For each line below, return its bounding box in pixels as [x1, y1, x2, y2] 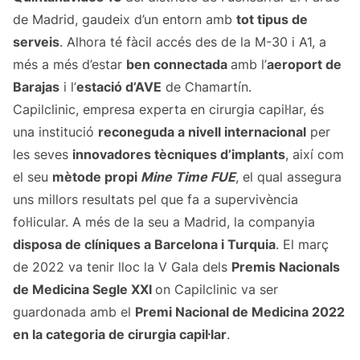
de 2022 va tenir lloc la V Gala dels [13, 259, 231, 276]
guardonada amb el [13, 304, 135, 321]
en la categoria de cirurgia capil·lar [13, 326, 227, 343]
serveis [13, 34, 59, 51]
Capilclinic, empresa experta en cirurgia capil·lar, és [13, 101, 324, 118]
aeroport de [267, 56, 342, 73]
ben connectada [126, 56, 231, 73]
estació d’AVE [76, 79, 162, 96]
